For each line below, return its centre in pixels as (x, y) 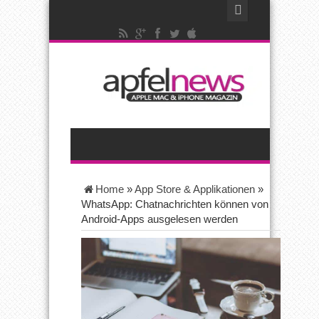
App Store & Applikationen (195, 189)
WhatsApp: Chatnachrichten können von (175, 204)
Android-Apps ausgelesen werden (159, 219)
